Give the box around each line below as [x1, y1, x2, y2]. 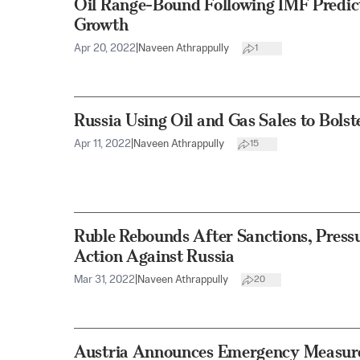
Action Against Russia [74, 245, 235, 266]
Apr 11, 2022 [74, 138, 131, 149]
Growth [74, 14, 129, 35]
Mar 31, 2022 [74, 274, 135, 285]
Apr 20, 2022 [74, 43, 136, 54]
